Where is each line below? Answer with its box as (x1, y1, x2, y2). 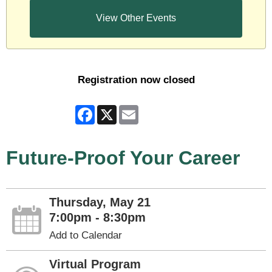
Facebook (95, 103, 139, 115)
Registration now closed (77, 73, 195, 86)
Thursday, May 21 (49, 195, 151, 209)
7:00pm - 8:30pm (49, 210, 146, 224)
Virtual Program (49, 257, 141, 271)
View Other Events (96, 12, 176, 23)
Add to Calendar (49, 229, 123, 241)
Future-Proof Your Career (6, 146, 240, 169)
